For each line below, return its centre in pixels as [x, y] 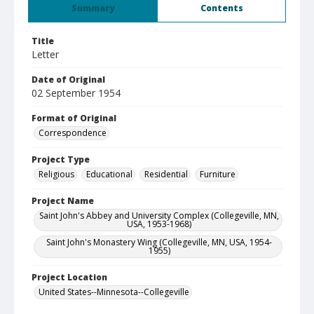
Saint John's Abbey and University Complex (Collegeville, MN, [159, 216]
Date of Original [68, 80]
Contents [221, 8]
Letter [45, 54]
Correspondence [73, 133]
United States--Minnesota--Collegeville [114, 292]
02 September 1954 [76, 93]
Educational [109, 174]
